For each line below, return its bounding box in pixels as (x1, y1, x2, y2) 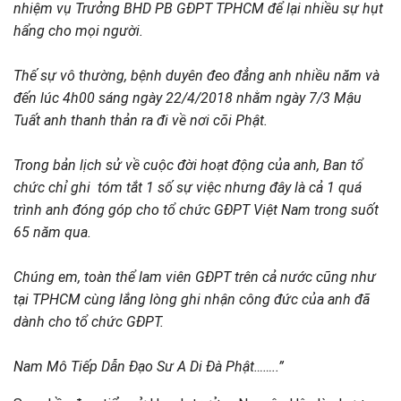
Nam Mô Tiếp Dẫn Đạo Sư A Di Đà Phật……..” (13, 358, 284, 375)
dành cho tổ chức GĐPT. (13, 313, 164, 330)
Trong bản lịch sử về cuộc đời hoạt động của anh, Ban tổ (13, 157, 363, 174)
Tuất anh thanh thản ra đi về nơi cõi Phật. (13, 112, 268, 129)
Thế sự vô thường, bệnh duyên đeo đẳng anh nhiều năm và (13, 67, 380, 84)
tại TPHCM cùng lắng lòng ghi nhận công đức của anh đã (13, 291, 370, 308)
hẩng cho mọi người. (13, 22, 143, 39)
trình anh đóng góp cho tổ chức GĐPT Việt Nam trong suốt (13, 201, 379, 218)
